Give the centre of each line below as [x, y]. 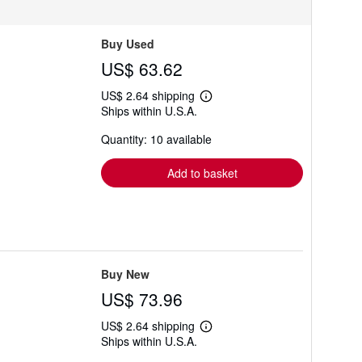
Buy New [125, 274]
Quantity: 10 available [156, 139]
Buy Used [128, 44]
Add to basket [202, 173]
